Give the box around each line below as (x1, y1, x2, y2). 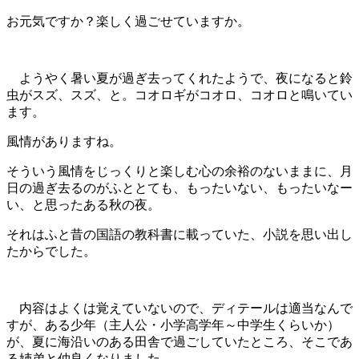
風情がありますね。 (6, 134, 122, 148)
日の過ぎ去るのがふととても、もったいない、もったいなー (6, 180, 353, 195)
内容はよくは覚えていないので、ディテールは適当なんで (6, 301, 353, 315)
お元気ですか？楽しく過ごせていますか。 (6, 14, 250, 28)
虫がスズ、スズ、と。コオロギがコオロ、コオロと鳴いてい (6, 87, 353, 102)
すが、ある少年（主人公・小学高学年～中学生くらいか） (6, 317, 340, 332)
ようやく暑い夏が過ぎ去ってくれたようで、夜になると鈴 (6, 71, 353, 85)
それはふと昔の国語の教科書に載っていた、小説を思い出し (6, 227, 353, 241)
